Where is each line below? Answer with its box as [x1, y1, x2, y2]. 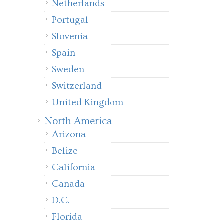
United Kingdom [52, 97, 123, 108]
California [52, 162, 95, 173]
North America [44, 115, 111, 127]
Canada [52, 178, 85, 189]
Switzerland [52, 80, 102, 91]
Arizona [52, 129, 86, 140]
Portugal [52, 14, 88, 25]
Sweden [52, 64, 84, 75]
